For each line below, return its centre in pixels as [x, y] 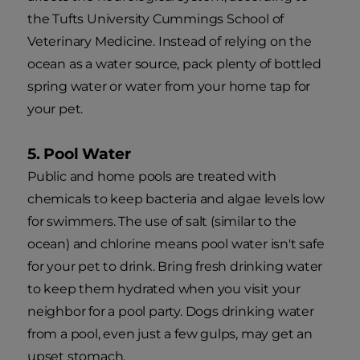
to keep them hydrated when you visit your [164, 288]
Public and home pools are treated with [152, 176]
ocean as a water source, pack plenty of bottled [174, 63]
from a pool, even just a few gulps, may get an [170, 333]
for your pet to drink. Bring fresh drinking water [175, 266]
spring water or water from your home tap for [169, 86]
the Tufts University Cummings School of [156, 18]
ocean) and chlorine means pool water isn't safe [176, 243]
